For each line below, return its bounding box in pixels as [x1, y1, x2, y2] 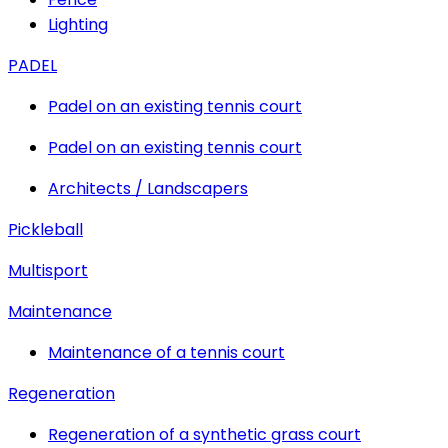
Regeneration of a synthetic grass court [48, 423, 361, 446]
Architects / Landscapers [48, 177, 248, 200]
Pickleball [8, 218, 83, 241]
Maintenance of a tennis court [48, 341, 285, 364]
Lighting [48, 13, 108, 36]
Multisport [8, 259, 88, 282]
